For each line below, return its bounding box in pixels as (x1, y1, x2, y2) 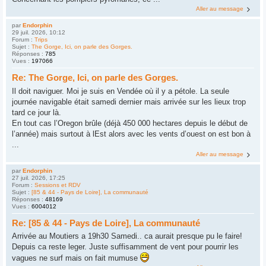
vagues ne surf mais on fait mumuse (12, 254, 140, 263)
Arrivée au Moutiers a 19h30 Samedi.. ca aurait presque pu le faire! (12, 232, 242, 241)
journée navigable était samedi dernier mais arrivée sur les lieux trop (12, 97, 246, 106)
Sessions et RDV (34, 181, 81, 188)
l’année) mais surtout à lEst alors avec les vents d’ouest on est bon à (12, 129, 251, 138)
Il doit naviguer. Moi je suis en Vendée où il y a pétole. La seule (12, 86, 229, 96)
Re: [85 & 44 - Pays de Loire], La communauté (12, 217, 200, 228)
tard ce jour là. (12, 107, 61, 117)
